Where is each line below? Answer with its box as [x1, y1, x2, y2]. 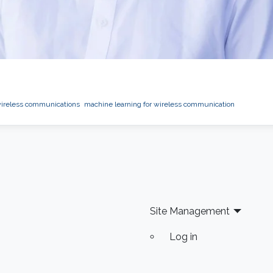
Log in [169, 231, 197, 243]
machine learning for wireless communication [83, 100, 235, 109]
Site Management [149, 205, 230, 218]
